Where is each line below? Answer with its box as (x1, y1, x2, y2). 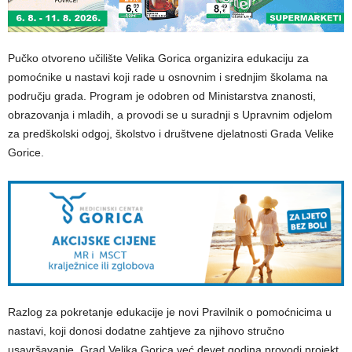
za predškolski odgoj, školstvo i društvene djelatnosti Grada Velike (8, 126, 334, 140)
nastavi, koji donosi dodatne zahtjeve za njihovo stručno (8, 324, 284, 337)
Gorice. (8, 145, 44, 159)
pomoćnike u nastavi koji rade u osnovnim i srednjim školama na (8, 70, 328, 83)
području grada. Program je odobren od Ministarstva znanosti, (8, 89, 316, 102)
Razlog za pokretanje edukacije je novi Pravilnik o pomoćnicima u (8, 305, 332, 318)
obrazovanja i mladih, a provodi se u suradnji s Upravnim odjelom (8, 108, 332, 121)
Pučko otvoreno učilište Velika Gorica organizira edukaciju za (8, 51, 309, 64)
